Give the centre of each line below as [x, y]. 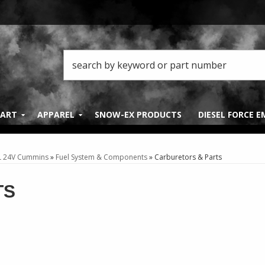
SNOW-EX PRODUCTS [138, 115]
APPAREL [56, 115]
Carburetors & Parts [188, 157]
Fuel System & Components [101, 157]
